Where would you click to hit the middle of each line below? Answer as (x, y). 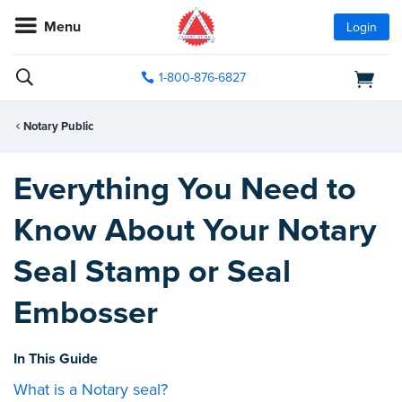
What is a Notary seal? (91, 389)
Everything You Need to (185, 188)
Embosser (86, 312)
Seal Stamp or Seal (152, 271)
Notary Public (58, 127)
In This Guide (56, 358)
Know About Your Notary (195, 230)
